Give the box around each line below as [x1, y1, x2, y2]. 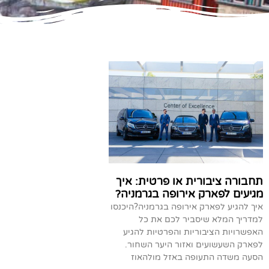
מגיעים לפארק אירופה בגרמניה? [115, 187, 263, 201]
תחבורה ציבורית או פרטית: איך [116, 174, 263, 188]
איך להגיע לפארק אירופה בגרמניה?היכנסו [110, 201, 263, 212]
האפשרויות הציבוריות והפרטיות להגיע [123, 226, 263, 237]
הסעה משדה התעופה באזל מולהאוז [131, 252, 263, 262]
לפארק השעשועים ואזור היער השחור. [125, 239, 263, 250]
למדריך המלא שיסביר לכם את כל [139, 214, 263, 225]
